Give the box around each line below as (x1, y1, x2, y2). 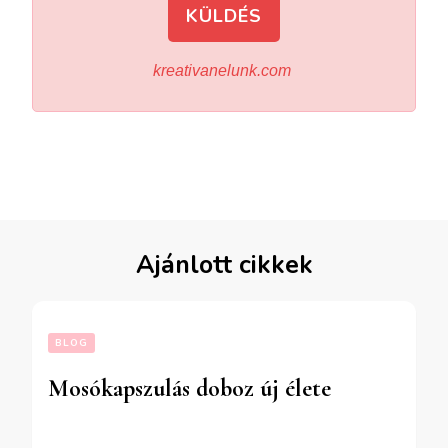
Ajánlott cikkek (135, 247, 313, 282)
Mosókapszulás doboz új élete (48, 373, 331, 403)
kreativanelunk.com (153, 60, 295, 79)
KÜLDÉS (186, 3, 262, 28)
